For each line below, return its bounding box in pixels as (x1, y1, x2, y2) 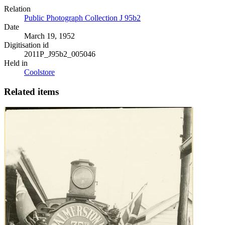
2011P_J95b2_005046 (24, 50, 95, 59)
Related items (4, 86, 59, 97)
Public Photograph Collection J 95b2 (24, 14, 141, 23)
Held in (4, 59, 28, 68)
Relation (4, 5, 31, 14)
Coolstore (24, 68, 55, 77)
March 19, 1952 (24, 32, 75, 41)
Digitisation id (4, 41, 49, 50)
